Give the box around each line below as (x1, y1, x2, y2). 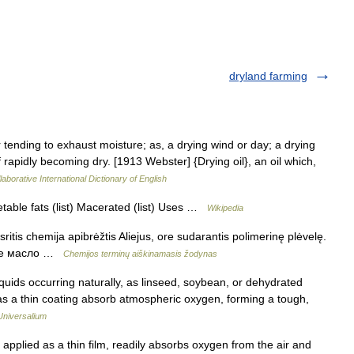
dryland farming (229, 70, 307, 82)
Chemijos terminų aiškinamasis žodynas (63, 249, 217, 258)
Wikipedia (207, 203, 243, 213)
